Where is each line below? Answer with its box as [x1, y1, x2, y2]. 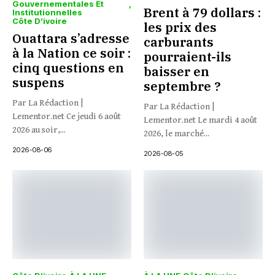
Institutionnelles [12, 7, 82, 17]
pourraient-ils [144, 48, 231, 65]
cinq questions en [12, 59, 124, 76]
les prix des [144, 18, 217, 36]
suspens [12, 74, 64, 91]
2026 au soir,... [12, 124, 66, 135]
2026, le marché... [144, 128, 209, 139]
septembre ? [144, 77, 221, 95]
